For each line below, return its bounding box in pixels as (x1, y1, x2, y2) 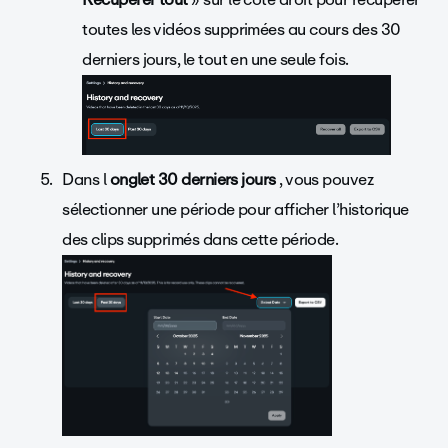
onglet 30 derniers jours (109, 166, 280, 194)
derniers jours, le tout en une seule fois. (82, 45, 353, 73)
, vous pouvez (279, 166, 374, 194)
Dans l (62, 166, 110, 194)
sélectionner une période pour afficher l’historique (62, 196, 409, 224)
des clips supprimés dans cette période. (62, 226, 339, 254)
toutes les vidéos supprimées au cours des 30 (82, 15, 401, 43)
